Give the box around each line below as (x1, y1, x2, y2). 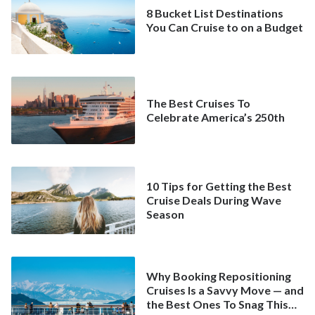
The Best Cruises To (146, 96, 250, 110)
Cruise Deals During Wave (146, 193, 281, 207)
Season (146, 207, 184, 221)
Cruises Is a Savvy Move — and (146, 283, 304, 297)
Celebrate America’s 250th (146, 110, 285, 124)
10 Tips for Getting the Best (146, 179, 292, 193)
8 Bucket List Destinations (146, 6, 283, 20)
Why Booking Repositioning (146, 269, 291, 283)
